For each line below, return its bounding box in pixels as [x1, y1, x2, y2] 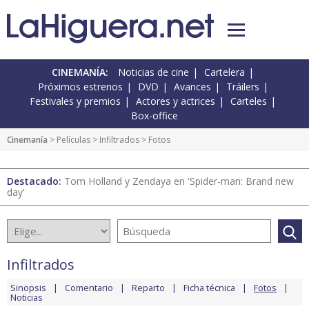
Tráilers [226, 80, 259, 94]
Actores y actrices [136, 94, 215, 108]
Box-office [131, 109, 178, 123]
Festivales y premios [30, 94, 121, 108]
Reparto [132, 281, 165, 295]
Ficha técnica [183, 281, 235, 295]
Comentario [65, 281, 113, 295]
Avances [173, 80, 211, 94]
